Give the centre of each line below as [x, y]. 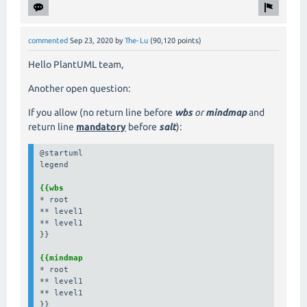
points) [188, 41]
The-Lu [136, 41]
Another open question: [79, 89]
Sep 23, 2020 [91, 41]
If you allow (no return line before [101, 113]
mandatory [101, 127]
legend [54, 164]
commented [48, 41]
